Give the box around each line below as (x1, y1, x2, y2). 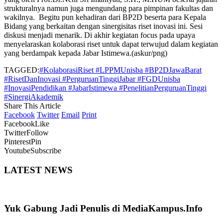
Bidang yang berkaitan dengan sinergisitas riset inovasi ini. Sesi (4, 21, 203, 30)
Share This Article (4, 101, 61, 110)
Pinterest (4, 137, 31, 146)
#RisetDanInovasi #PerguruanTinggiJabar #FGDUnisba (4, 74, 180, 83)
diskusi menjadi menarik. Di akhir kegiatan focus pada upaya (4, 30, 195, 39)
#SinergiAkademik (4, 92, 63, 101)
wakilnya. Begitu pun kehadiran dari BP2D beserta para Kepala (4, 12, 206, 21)
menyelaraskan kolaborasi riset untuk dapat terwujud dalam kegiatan (4, 39, 218, 48)
